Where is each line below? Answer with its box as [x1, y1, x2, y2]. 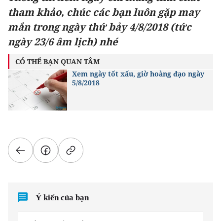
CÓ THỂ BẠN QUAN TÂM [15, 57, 100, 66]
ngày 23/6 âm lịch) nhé [8, 35, 117, 48]
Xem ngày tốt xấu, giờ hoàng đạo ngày [72, 69, 204, 78]
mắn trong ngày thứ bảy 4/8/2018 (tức [8, 20, 191, 34]
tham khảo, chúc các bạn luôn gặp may [8, 5, 200, 19]
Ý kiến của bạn [36, 193, 89, 203]
